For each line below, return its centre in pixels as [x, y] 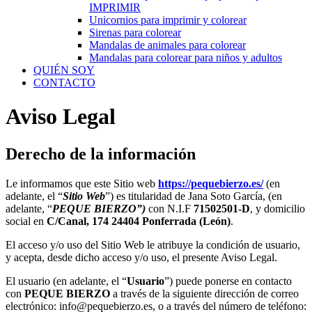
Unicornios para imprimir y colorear [168, 20]
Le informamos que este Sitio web [82, 183]
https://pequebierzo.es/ [211, 183]
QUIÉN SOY [64, 70]
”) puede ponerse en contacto [228, 281]
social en [25, 221]
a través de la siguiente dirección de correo [204, 293]
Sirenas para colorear [135, 32]
